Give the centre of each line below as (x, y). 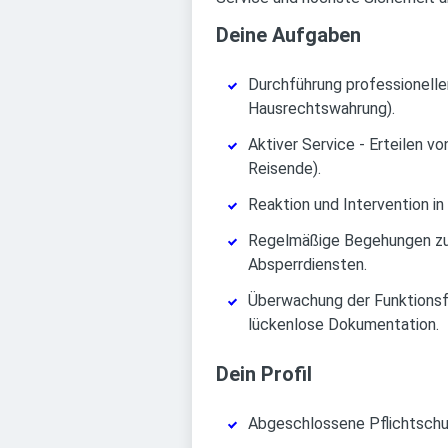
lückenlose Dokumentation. (343, 324)
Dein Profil (264, 374)
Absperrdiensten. (307, 264)
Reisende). (284, 168)
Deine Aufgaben (288, 35)
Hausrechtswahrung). (321, 108)
